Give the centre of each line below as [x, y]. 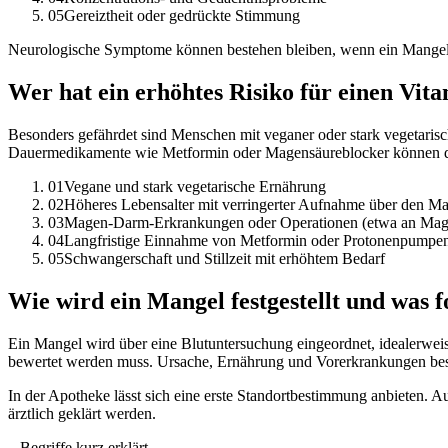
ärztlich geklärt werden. [82, 413]
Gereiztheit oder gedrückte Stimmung [182, 16]
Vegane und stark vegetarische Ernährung [195, 187]
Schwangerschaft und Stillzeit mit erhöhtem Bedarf [224, 259]
